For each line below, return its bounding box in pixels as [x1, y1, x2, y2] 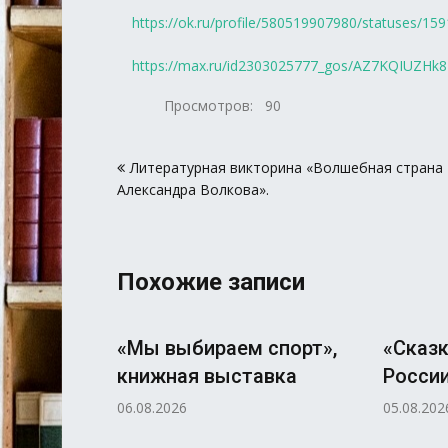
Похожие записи [117, 267, 305, 296]
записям [116, 198, 213, 227]
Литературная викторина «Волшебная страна [130, 157, 443, 177]
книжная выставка [117, 363, 297, 388]
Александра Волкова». [117, 179, 269, 199]
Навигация [116, 132, 239, 161]
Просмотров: [164, 95, 253, 115]
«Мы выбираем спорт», [117, 335, 337, 360]
